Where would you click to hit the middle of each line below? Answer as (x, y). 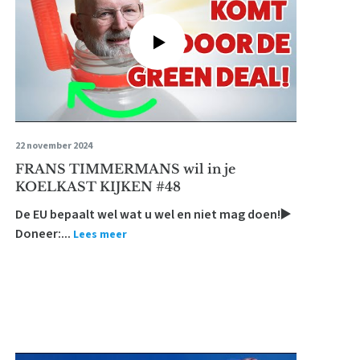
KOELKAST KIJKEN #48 (98, 186)
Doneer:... (43, 234)
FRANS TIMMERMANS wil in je (125, 169)
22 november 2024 (53, 146)
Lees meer (100, 235)
